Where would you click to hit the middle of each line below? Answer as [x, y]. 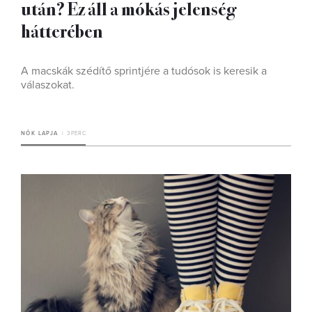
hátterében [62, 30]
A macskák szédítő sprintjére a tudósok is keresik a [144, 71]
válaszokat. [49, 85]
